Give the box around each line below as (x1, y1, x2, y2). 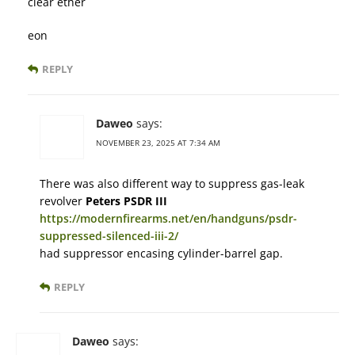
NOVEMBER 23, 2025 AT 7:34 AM (96, 137, 220, 148)
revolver (40, 193, 86, 208)
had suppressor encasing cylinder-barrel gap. (40, 246, 283, 261)
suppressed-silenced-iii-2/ (40, 228, 178, 243)
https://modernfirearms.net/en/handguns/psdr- (40, 211, 297, 226)
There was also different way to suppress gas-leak (40, 176, 304, 191)
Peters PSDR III (86, 193, 167, 208)
